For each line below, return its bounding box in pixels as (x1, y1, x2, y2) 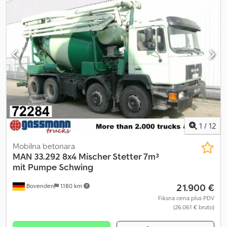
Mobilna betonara (13, 141, 75, 152)
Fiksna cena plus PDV (158, 194, 214, 202)
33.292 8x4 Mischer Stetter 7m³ (34, 150, 159, 163)
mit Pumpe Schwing (13, 161, 93, 173)
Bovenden (25, 182, 54, 190)
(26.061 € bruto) (173, 203, 214, 211)
